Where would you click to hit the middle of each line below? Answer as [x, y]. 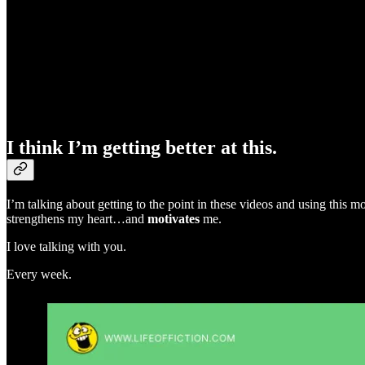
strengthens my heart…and [77, 219]
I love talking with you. [66, 247]
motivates [174, 219]
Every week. [39, 275]
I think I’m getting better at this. [142, 148]
